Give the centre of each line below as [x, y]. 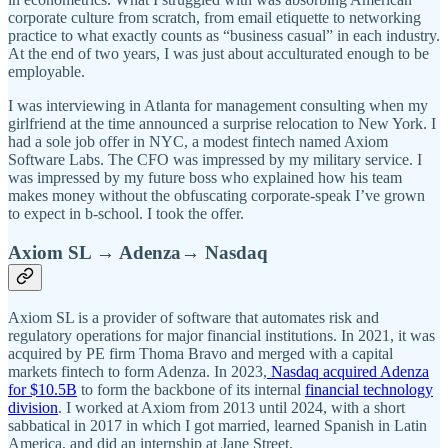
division [33, 408]
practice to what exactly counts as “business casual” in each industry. [224, 35]
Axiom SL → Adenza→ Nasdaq [138, 252]
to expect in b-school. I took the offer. [126, 213]
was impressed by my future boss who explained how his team [205, 177]
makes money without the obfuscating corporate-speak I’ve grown [216, 195]
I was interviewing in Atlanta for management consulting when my [218, 105]
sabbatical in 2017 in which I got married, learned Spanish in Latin [217, 426]
